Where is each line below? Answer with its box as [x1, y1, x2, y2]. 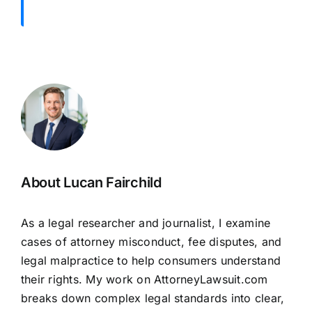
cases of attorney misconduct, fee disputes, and [20, 235, 282, 249]
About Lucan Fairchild [20, 173, 162, 191]
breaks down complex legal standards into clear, [20, 291, 285, 306]
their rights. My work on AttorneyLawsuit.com [20, 272, 268, 287]
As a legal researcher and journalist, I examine [20, 216, 271, 231]
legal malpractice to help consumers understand [20, 253, 281, 268]
